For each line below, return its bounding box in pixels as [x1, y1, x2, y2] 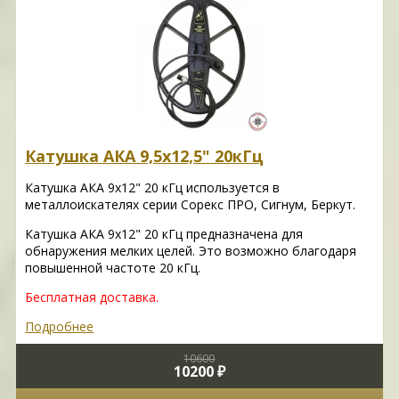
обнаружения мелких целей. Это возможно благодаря [25, 242, 357, 260]
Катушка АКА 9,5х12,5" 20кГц [25, 145, 265, 167]
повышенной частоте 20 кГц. [25, 259, 201, 277]
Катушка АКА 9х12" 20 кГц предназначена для [25, 225, 304, 243]
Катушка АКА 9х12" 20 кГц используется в [25, 179, 281, 197]
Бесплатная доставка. [25, 289, 159, 306]
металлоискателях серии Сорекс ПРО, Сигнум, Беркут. [25, 196, 356, 214]
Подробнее [25, 318, 94, 336]
